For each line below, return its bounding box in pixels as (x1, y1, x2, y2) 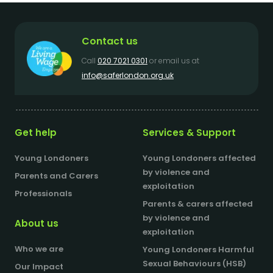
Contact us (81, 34, 138, 48)
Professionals (15, 188, 72, 199)
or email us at (147, 55, 199, 66)
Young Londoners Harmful (143, 244, 254, 255)
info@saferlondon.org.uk (81, 70, 174, 80)
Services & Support (143, 126, 236, 139)
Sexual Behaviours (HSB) (143, 258, 246, 269)
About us (15, 217, 58, 230)
